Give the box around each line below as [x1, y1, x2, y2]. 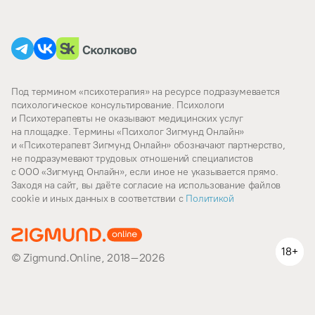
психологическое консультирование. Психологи [11, 98, 224, 111]
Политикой [183, 192, 234, 205]
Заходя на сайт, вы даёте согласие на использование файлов [11, 179, 281, 191]
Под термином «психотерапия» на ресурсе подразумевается [11, 85, 280, 98]
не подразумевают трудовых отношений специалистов [11, 152, 253, 165]
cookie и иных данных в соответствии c [11, 192, 184, 205]
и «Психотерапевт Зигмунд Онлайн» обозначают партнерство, [11, 139, 285, 151]
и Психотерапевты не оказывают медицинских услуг [11, 112, 243, 124]
